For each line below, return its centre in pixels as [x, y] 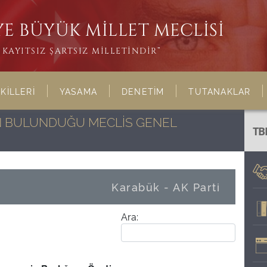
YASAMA [78, 91]
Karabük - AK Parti [166, 187]
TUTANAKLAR [220, 91]
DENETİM [143, 91]
